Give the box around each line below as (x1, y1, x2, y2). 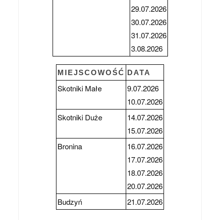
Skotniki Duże (57, 111, 102, 122)
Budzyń (57, 196, 82, 207)
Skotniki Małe (57, 82, 102, 93)
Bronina (57, 140, 82, 151)
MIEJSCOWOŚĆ (57, 68, 125, 77)
